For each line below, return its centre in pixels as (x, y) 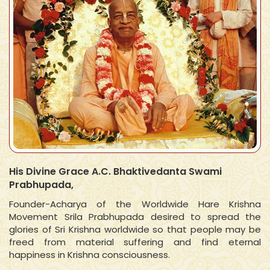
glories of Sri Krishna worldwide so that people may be (135, 229)
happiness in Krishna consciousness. (89, 255)
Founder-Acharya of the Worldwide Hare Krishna (135, 204)
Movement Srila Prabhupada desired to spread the (135, 217)
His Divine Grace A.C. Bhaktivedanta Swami (115, 171)
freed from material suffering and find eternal (135, 242)
